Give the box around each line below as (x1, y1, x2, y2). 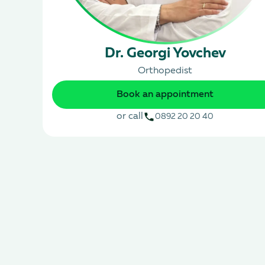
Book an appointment (117, 89, 214, 99)
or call (117, 112, 144, 122)
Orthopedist (138, 66, 192, 76)
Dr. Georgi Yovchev (104, 46, 226, 61)
